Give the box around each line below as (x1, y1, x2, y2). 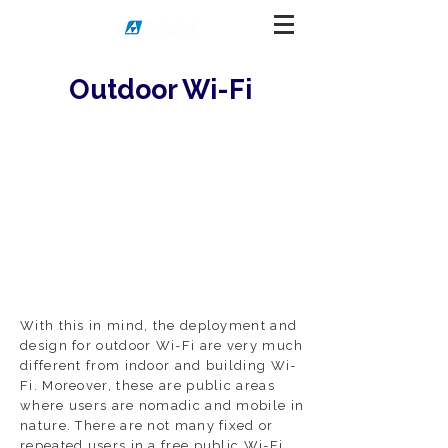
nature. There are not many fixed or (20, 418, 274, 433)
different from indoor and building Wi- (20, 358, 297, 373)
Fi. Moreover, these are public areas (20, 378, 275, 393)
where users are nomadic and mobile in (20, 398, 305, 413)
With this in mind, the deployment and (20, 318, 298, 333)
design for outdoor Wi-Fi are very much (20, 338, 304, 353)
